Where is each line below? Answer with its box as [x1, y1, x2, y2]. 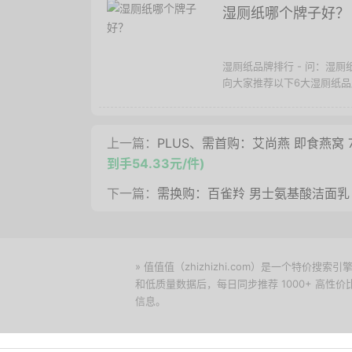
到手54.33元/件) [107, 156, 205, 171]
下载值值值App [169, 295, 240, 307]
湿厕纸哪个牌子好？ [222, 5, 350, 21]
